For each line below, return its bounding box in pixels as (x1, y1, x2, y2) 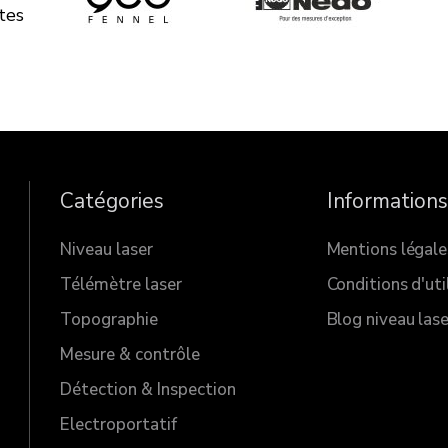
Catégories (60, 187, 165, 216)
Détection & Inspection (60, 378, 237, 402)
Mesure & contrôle (60, 343, 201, 367)
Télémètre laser (60, 273, 183, 297)
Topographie (60, 308, 159, 332)
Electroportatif (60, 413, 178, 437)
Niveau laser (60, 238, 154, 262)
